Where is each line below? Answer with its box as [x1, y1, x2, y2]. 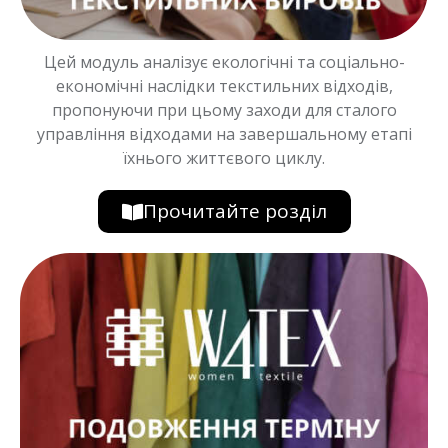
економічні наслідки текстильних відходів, [55, 75, 393, 98]
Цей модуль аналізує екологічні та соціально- [43, 51, 405, 74]
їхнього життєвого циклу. [123, 147, 325, 170]
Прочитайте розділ [142, 198, 327, 225]
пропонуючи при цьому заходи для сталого [51, 99, 397, 122]
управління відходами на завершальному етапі [36, 123, 412, 146]
